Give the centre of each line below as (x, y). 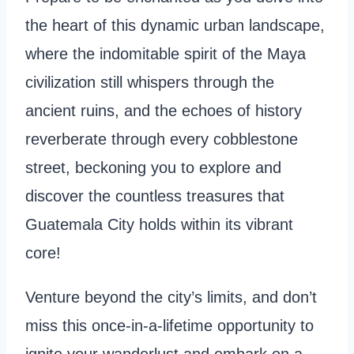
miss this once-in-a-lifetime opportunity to (169, 326)
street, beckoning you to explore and (153, 168)
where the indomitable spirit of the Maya (166, 54)
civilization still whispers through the (150, 83)
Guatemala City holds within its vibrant (159, 225)
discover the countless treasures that (155, 196)
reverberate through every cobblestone (162, 139)
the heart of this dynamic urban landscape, (175, 26)
